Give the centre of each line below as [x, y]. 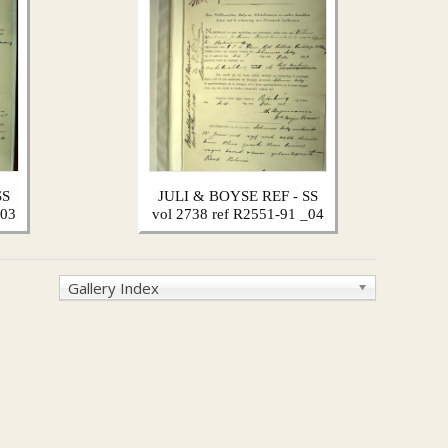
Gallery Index [113, 287]
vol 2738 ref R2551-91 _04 [238, 213]
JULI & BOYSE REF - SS [238, 195]
